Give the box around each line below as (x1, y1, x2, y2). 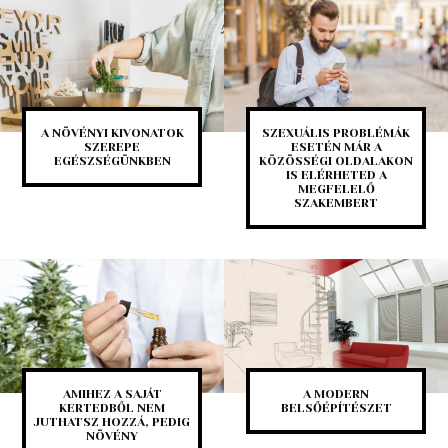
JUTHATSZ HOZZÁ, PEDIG (34, 415, 190, 430)
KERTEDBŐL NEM (59, 401, 165, 416)
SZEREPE (84, 140, 140, 155)
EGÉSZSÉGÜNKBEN (53, 154, 171, 169)
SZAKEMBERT (294, 196, 378, 211)
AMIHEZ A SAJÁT (62, 387, 162, 402)
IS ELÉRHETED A (285, 168, 387, 183)
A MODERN (303, 387, 369, 402)
